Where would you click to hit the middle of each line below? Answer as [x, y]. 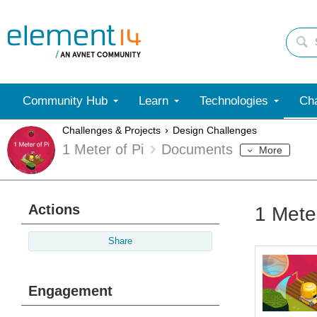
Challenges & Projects [111, 131]
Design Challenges [214, 131]
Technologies [234, 101]
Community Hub [65, 101]
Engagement [70, 291]
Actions [54, 209]
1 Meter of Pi [103, 150]
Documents [197, 150]
